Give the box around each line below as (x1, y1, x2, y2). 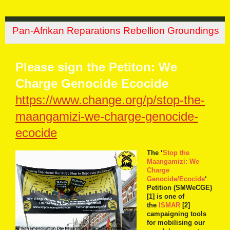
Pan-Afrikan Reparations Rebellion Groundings (12, 25, 222, 36)
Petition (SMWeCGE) (147, 183, 212, 191)
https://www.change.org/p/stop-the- (15, 92, 205, 107)
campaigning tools (147, 209, 206, 218)
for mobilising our (147, 218, 205, 226)
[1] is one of (147, 192, 184, 200)
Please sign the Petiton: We (15, 60, 177, 74)
